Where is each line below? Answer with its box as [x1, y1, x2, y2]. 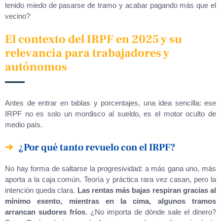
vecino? [5, 11, 30, 20]
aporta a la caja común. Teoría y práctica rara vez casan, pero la [5, 175, 216, 184]
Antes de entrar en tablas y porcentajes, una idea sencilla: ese [5, 99, 216, 107]
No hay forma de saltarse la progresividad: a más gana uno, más [5, 164, 216, 173]
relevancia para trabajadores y [5, 45, 169, 61]
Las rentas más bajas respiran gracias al [77, 185, 217, 194]
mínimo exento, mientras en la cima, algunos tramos [5, 196, 216, 205]
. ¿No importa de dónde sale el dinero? [85, 207, 216, 216]
